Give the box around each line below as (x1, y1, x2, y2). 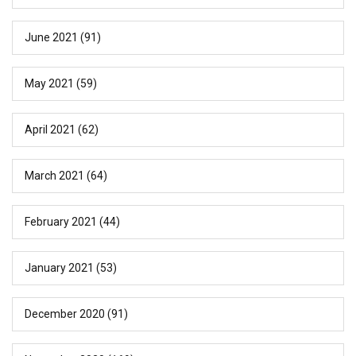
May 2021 (25, 76, 74, 90)
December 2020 (25, 307, 105, 320)
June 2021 (25, 30, 78, 44)
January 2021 (25, 261, 94, 274)
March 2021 (25, 168, 84, 182)
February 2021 (25, 215, 97, 228)
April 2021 (25, 122, 75, 136)
